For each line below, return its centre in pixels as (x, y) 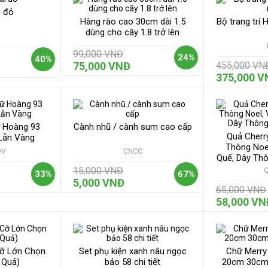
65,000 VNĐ (241, 190)
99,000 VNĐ (98, 54)
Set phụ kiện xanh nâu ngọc (133, 251)
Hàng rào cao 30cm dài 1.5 (133, 21)
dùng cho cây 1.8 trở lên (133, 32)
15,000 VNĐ (98, 170)
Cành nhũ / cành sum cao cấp (133, 127)
